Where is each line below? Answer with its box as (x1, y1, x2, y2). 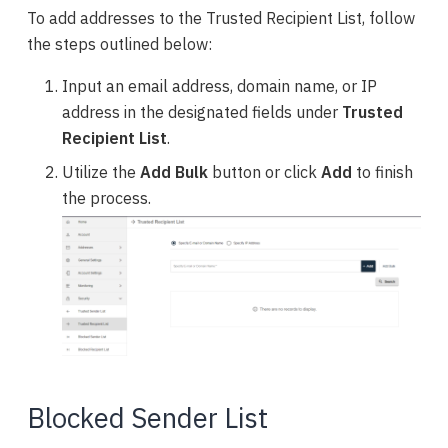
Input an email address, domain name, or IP (61, 76, 377, 97)
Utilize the (61, 162, 140, 183)
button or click (207, 162, 321, 183)
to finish (355, 162, 413, 183)
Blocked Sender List (27, 400, 269, 436)
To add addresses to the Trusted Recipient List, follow (27, 8, 416, 29)
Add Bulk (139, 162, 208, 183)
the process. (61, 188, 151, 209)
